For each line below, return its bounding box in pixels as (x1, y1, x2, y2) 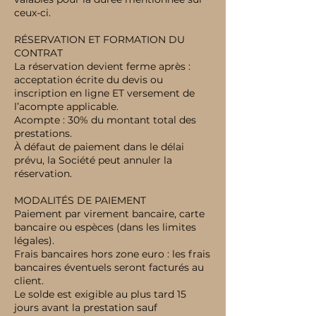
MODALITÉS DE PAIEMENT (14, 194, 146, 207)
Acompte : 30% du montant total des (14, 114, 196, 126)
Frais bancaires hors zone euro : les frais (14, 248, 210, 260)
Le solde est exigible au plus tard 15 (14, 288, 186, 300)
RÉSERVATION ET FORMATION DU (14, 33, 185, 46)
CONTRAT (14, 47, 63, 59)
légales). (14, 234, 54, 247)
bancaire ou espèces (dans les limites (14, 221, 196, 233)
